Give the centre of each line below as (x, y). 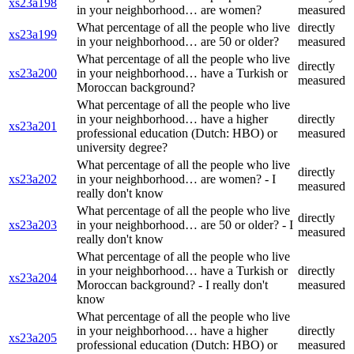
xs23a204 (33, 278)
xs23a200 (33, 73)
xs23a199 (33, 35)
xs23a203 (33, 225)
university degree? (122, 148)
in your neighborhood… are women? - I (176, 179)
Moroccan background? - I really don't (172, 285)
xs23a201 (33, 126)
